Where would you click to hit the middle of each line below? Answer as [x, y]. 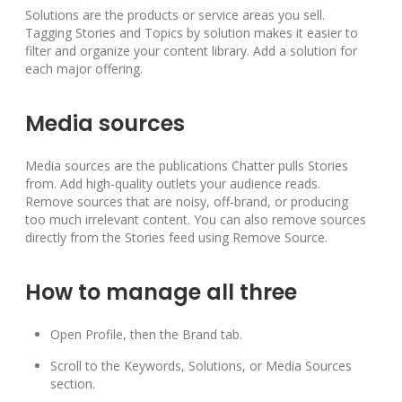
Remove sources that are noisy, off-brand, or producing [187, 202]
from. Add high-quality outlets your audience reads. [173, 184]
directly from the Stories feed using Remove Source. [176, 238]
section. [73, 384]
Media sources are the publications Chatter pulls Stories [187, 166]
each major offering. [84, 69]
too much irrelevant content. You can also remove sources [196, 220]
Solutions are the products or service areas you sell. [175, 15]
